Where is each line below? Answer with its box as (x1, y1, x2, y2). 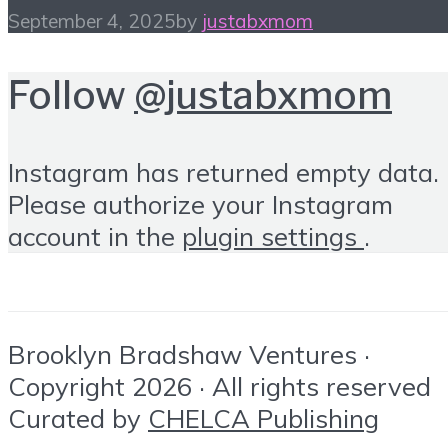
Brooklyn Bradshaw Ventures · (8, 337, 370, 370)
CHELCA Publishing (148, 401, 379, 434)
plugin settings (182, 220, 364, 253)
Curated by (8, 401, 148, 434)
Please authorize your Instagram (8, 188, 393, 221)
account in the (8, 220, 182, 253)
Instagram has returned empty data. (8, 156, 439, 189)
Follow (8, 71, 134, 118)
